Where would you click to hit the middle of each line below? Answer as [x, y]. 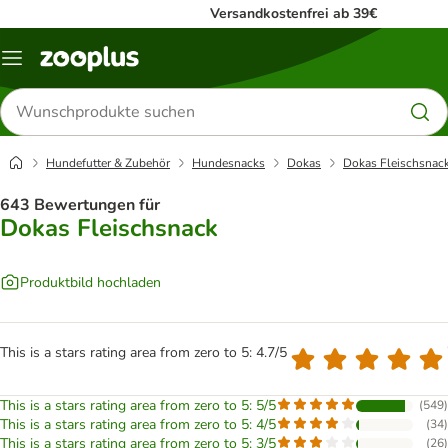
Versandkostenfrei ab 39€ [293, 13]
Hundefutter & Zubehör [108, 163]
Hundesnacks [228, 163]
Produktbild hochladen [90, 282]
